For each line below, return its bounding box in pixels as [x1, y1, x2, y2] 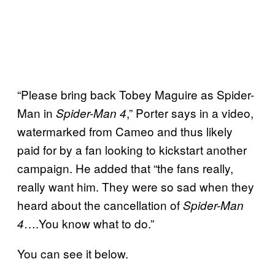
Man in [17, 104, 56, 121]
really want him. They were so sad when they [17, 177, 254, 195]
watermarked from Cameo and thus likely [17, 122, 233, 139]
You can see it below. [17, 244, 128, 261]
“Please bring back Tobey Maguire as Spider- [17, 85, 254, 103]
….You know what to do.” [24, 214, 154, 231]
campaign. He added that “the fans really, [17, 159, 233, 176]
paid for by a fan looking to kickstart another [17, 141, 247, 158]
